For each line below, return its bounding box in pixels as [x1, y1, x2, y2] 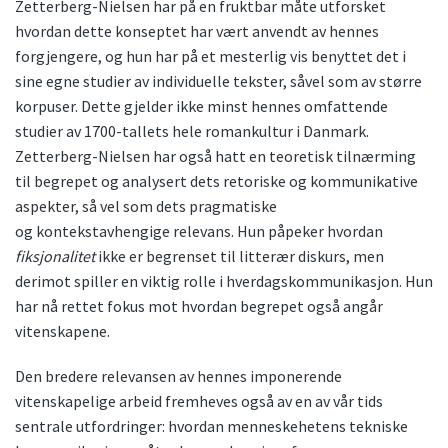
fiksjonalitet [15, 245, 98, 266]
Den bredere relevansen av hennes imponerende [15, 365, 342, 386]
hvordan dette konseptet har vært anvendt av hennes [15, 20, 379, 41]
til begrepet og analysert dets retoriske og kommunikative [15, 170, 418, 191]
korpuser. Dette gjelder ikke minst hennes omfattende [15, 95, 388, 116]
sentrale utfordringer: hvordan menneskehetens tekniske [15, 415, 408, 436]
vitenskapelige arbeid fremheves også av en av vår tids [15, 390, 383, 411]
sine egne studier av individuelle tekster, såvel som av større [15, 70, 422, 91]
